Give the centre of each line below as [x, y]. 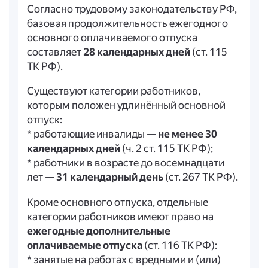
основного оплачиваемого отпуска [112, 37]
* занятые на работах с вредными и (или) [124, 259]
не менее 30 [187, 134]
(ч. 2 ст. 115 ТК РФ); [166, 149]
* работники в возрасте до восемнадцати [125, 163]
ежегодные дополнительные [98, 231]
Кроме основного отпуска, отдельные [117, 202]
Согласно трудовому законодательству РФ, [132, 9]
